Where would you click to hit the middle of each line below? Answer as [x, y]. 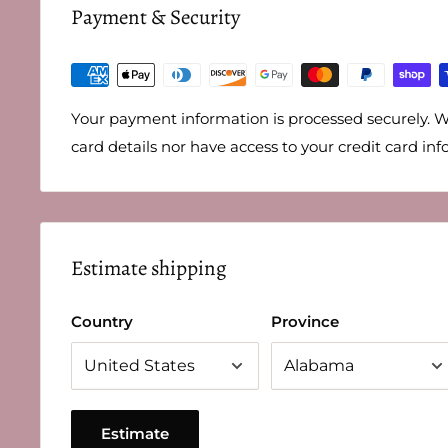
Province [305, 321]
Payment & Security [155, 17]
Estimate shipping [149, 268]
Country [102, 321]
